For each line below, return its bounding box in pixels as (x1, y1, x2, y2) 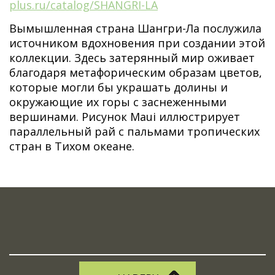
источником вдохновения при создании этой (9, 36, 265, 50)
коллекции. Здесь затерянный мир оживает (9, 50, 255, 65)
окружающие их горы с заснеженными (9, 95, 227, 109)
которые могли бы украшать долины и (9, 80, 228, 95)
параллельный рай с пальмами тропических (9, 124, 260, 139)
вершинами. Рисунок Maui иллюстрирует (9, 109, 240, 124)
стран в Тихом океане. (9, 139, 134, 153)
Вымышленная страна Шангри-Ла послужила (9, 21, 261, 36)
